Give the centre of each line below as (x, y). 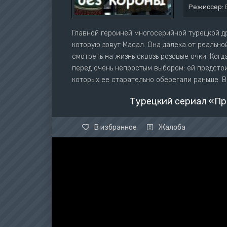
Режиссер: (206, 7)
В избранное (116, 127)
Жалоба (172, 127)
